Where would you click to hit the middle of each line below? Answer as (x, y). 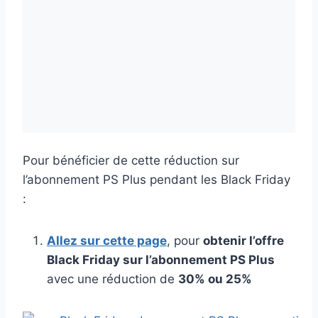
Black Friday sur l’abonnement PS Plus (161, 259)
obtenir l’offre (243, 240)
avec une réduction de (113, 279)
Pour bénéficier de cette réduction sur (131, 160)
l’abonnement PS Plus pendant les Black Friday (157, 179)
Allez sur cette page (107, 240)
